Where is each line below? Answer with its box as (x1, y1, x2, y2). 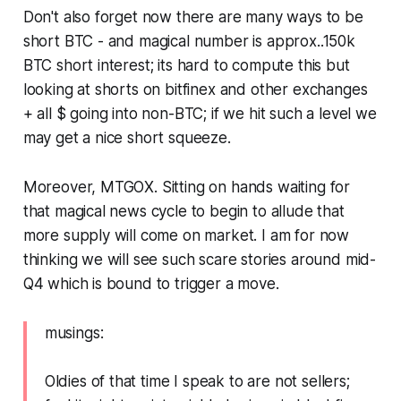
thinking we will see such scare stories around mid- (22, 251, 377, 269)
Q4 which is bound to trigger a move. (22, 275, 279, 294)
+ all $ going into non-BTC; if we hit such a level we (22, 105, 377, 124)
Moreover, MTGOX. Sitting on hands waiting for (22, 178, 351, 197)
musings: (44, 324, 104, 343)
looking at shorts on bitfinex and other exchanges (22, 81, 368, 99)
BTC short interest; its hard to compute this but (22, 56, 350, 75)
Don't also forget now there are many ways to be (22, 8, 363, 27)
